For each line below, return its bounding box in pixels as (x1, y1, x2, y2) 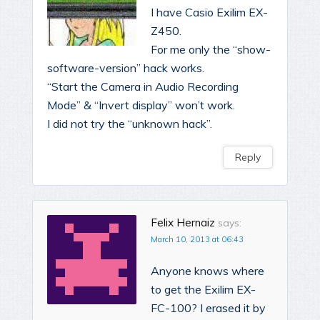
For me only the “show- (151, 41, 271, 56)
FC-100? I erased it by (151, 300, 266, 315)
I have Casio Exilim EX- (151, 4, 268, 19)
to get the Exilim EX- (151, 281, 256, 296)
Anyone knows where (151, 263, 264, 278)
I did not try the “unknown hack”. (47, 116, 212, 131)
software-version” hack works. (47, 60, 204, 75)
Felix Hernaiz (151, 215, 215, 229)
